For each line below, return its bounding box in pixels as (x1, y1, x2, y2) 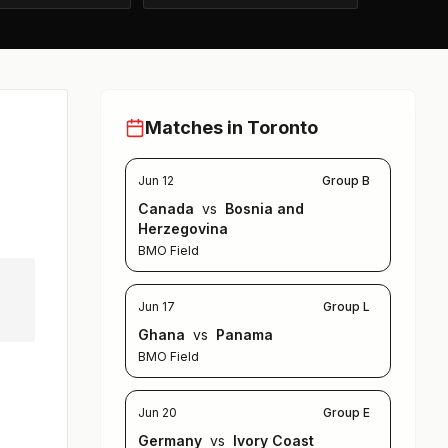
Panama (212, 326, 274, 344)
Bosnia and (221, 200, 305, 218)
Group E (323, 405, 370, 421)
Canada (138, 200, 199, 218)
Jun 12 (138, 173, 175, 189)
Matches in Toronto (145, 117, 319, 139)
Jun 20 (138, 405, 178, 421)
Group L (323, 299, 370, 315)
